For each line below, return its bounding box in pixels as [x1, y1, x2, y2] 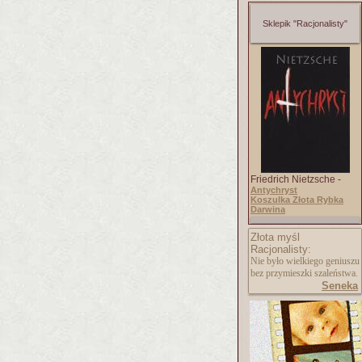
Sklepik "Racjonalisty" [263, 19, 347, 28]
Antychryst [250, 185, 297, 195]
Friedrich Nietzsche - [250, 174, 341, 185]
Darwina [250, 204, 285, 214]
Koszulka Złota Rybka [250, 195, 343, 204]
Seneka [322, 280, 358, 292]
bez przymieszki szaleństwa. [250, 267, 358, 279]
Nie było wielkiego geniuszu [250, 255, 360, 267]
